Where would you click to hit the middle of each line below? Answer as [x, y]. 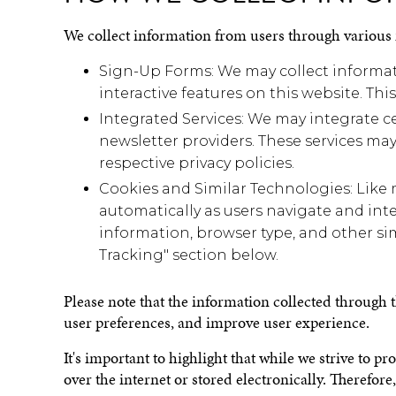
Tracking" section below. [189, 255]
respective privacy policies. [198, 163]
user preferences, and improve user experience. [217, 323]
